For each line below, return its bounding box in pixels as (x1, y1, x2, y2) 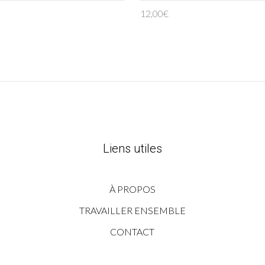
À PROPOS (109, 183, 156, 195)
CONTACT (110, 226, 155, 238)
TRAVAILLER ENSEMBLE (79, 205, 186, 216)
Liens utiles (102, 141, 162, 156)
